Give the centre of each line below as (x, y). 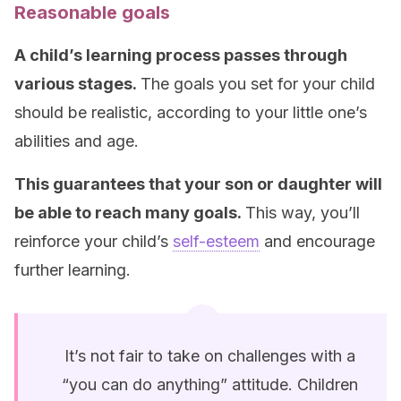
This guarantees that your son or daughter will (198, 184)
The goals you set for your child (258, 84)
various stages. (77, 84)
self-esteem (216, 241)
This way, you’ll (303, 213)
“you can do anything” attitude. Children (209, 384)
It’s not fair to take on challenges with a (209, 356)
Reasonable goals (92, 13)
